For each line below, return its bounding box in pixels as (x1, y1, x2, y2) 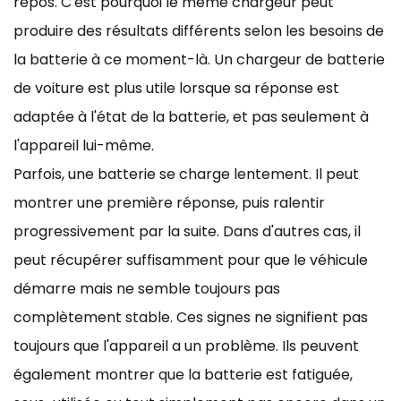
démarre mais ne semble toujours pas (13, 277, 280, 299)
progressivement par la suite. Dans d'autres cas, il (13, 220, 361, 242)
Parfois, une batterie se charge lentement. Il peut (13, 163, 359, 184)
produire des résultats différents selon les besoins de (13, 20, 384, 41)
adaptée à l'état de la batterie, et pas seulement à (13, 106, 369, 127)
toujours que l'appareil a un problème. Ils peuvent (13, 335, 359, 356)
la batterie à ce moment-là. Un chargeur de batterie (13, 48, 385, 70)
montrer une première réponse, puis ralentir (13, 192, 325, 213)
